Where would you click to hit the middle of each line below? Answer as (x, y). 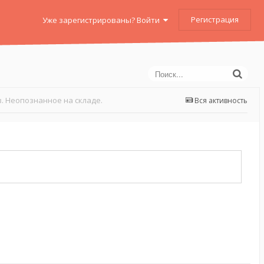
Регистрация (215, 19)
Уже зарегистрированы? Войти (103, 20)
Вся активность (221, 100)
